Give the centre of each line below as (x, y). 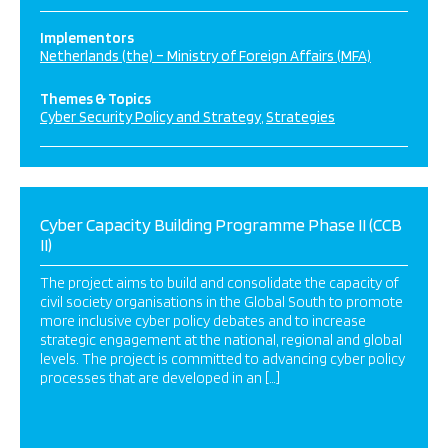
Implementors (87, 38)
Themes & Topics (95, 99)
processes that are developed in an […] (160, 378)
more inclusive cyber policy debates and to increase (203, 321)
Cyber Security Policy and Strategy (150, 117)
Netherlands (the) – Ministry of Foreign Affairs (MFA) (205, 56)
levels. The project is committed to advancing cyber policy (222, 359)
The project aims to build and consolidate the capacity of (219, 283)
